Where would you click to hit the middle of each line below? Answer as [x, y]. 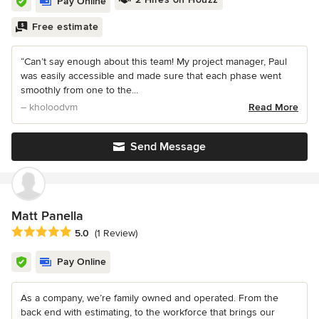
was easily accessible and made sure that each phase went [151, 75]
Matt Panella [47, 215]
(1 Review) [116, 233]
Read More [273, 107]
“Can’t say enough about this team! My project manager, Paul [154, 61]
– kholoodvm [49, 107]
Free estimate [65, 26]
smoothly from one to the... [79, 90]
